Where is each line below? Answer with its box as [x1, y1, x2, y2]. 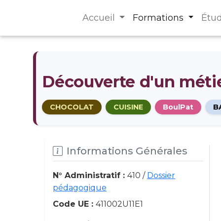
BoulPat [163, 103, 194, 111]
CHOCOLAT [50, 103, 94, 111]
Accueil [82, 12, 117, 23]
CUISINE [113, 103, 144, 111]
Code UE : [53, 199, 96, 209]
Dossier [147, 171, 176, 180]
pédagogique [53, 183, 107, 192]
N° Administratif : [53, 171, 128, 180]
